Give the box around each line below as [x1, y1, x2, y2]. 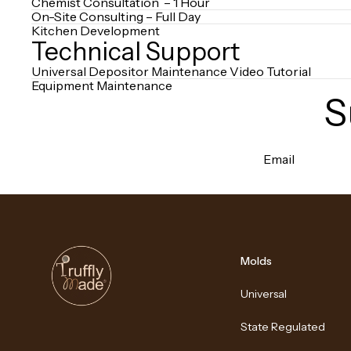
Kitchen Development [31, 23, 160, 38]
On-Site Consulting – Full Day [31, 9, 201, 24]
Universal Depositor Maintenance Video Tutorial [31, 63, 313, 79]
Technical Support [31, 36, 240, 67]
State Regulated [241, 320, 326, 334]
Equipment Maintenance [31, 78, 172, 93]
